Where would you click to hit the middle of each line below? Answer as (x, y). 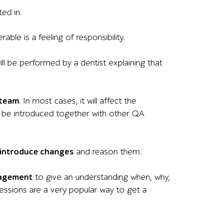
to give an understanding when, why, (101, 177)
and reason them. (108, 152)
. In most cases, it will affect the (78, 101)
